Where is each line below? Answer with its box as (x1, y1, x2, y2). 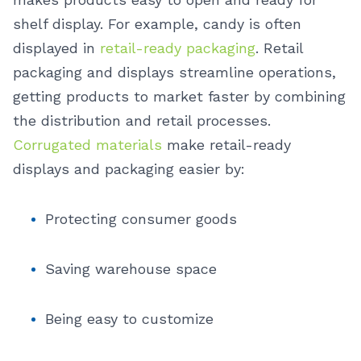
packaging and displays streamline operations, (13, 64, 336, 81)
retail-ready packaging (100, 39, 255, 56)
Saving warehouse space (45, 260, 217, 277)
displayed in (13, 39, 100, 56)
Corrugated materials (13, 136, 162, 153)
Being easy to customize (45, 310, 214, 327)
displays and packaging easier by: (13, 160, 245, 177)
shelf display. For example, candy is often (13, 15, 301, 32)
